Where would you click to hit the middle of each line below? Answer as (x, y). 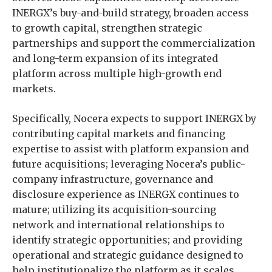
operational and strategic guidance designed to (128, 255)
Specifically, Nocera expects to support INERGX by (134, 118)
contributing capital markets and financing (119, 134)
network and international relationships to (118, 225)
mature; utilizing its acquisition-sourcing (114, 209)
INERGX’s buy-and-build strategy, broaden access (131, 13)
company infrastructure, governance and (113, 179)
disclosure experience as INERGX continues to (126, 194)
